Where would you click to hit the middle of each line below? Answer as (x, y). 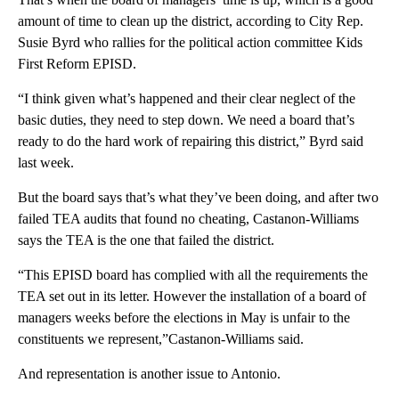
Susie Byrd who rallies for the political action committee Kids (190, 43)
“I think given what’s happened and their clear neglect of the (187, 99)
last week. (46, 163)
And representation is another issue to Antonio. (149, 374)
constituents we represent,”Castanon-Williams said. (161, 339)
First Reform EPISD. (77, 64)
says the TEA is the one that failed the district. (146, 240)
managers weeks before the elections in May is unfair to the (184, 318)
